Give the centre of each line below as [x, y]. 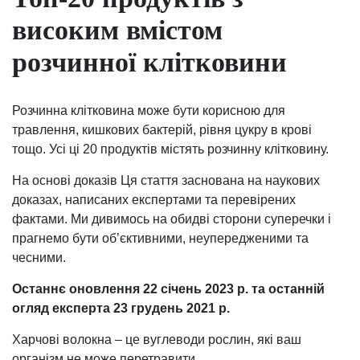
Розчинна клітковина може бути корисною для [149, 110]
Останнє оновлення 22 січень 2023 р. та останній [168, 288]
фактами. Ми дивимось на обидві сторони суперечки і [172, 219]
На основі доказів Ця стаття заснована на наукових [166, 180]
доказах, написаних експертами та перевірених [154, 199]
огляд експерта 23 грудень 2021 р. [121, 308]
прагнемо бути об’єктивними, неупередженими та [160, 238]
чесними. [39, 257]
